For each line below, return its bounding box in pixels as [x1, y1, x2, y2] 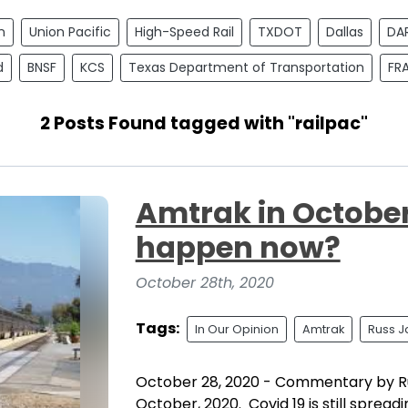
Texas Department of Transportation [128, 57, 364, 76]
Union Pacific [29, 22, 111, 41]
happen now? [135, 226, 341, 268]
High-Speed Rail [135, 22, 234, 41]
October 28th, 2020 [135, 271, 274, 293]
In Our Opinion [194, 321, 279, 337]
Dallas [326, 22, 363, 41]
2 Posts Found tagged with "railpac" [40, 110, 368, 136]
